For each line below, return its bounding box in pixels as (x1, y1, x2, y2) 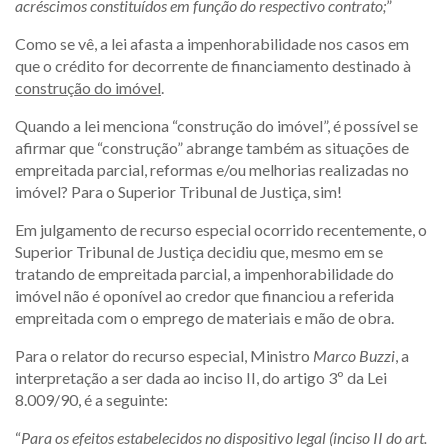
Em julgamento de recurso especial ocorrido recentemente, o (15, 220, 427, 239)
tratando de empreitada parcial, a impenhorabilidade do (15, 264, 394, 283)
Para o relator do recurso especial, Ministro (15, 346, 313, 365)
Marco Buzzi (313, 346, 395, 365)
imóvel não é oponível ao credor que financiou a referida (15, 286, 394, 305)
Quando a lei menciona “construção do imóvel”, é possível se (15, 116, 418, 135)
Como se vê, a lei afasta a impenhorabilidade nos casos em (15, 34, 409, 53)
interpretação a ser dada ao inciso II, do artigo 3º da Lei (15, 368, 387, 387)
